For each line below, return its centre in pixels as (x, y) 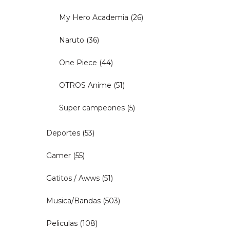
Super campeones (92, 108)
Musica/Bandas (73, 200)
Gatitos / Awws (73, 178)
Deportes (63, 133)
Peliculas (62, 223)
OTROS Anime (85, 85)
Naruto (72, 40)
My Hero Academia (94, 17)
